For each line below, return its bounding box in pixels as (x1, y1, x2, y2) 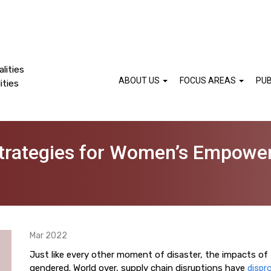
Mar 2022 (30, 230, 67, 241)
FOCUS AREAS (180, 76, 238, 85)
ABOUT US (119, 76, 162, 85)
